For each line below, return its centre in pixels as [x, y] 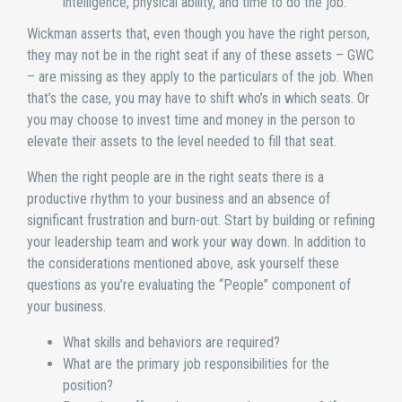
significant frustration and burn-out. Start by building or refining [201, 220]
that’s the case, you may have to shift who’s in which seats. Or [198, 98]
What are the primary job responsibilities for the [196, 364]
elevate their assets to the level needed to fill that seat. [182, 141]
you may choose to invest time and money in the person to [191, 119]
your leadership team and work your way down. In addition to [197, 241]
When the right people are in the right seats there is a [175, 177]
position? [88, 386]
